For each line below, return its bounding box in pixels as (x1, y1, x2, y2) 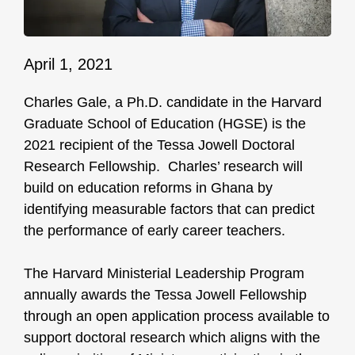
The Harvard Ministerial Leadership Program (24, 265, 304, 282)
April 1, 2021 (24, 55, 113, 74)
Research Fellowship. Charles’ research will (24, 158, 303, 175)
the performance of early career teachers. (24, 223, 285, 239)
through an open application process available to (24, 308, 330, 325)
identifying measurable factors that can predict (24, 201, 315, 218)
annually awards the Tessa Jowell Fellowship (24, 287, 307, 303)
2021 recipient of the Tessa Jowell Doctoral (24, 137, 295, 154)
